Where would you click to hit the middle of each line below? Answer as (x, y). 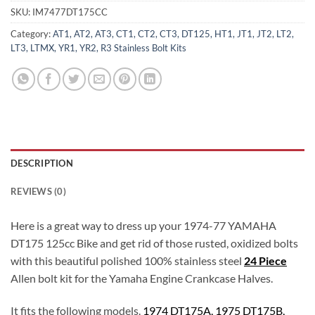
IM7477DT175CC (70, 12)
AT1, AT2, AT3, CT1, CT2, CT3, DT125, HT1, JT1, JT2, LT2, (173, 34)
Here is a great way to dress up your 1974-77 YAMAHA (143, 226)
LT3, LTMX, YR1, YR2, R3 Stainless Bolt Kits (98, 48)
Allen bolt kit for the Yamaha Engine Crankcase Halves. (142, 278)
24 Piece (265, 261)
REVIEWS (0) (38, 192)
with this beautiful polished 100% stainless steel (127, 261)
